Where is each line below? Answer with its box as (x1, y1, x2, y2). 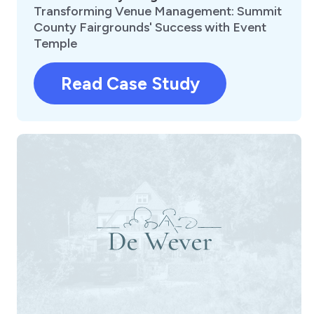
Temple (34, 36, 77, 52)
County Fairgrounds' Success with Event (34, 20, 266, 36)
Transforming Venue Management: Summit (34, 4, 282, 20)
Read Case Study (60, 73, 200, 95)
